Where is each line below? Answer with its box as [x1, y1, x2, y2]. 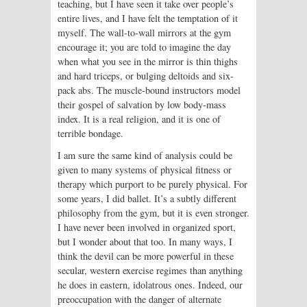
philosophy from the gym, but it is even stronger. [58, 206, 249, 219]
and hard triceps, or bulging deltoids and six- [58, 69, 234, 82]
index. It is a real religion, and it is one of [58, 112, 221, 125]
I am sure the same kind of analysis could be [58, 148, 232, 162]
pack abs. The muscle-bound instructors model [58, 83, 241, 97]
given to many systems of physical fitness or [58, 162, 232, 176]
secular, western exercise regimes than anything [58, 263, 243, 277]
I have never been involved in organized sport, [58, 220, 236, 234]
